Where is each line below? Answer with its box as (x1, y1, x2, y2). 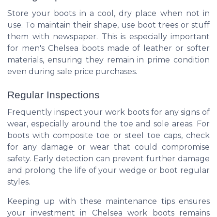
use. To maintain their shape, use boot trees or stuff (7, 20, 210, 30)
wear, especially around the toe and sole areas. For (7, 119, 210, 128)
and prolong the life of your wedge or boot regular (7, 165, 210, 175)
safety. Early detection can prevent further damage (7, 154, 210, 163)
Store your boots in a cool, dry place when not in (7, 8, 210, 18)
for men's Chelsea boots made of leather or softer (7, 43, 210, 53)
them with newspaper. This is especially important (7, 31, 210, 41)
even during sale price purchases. (7, 66, 137, 76)
